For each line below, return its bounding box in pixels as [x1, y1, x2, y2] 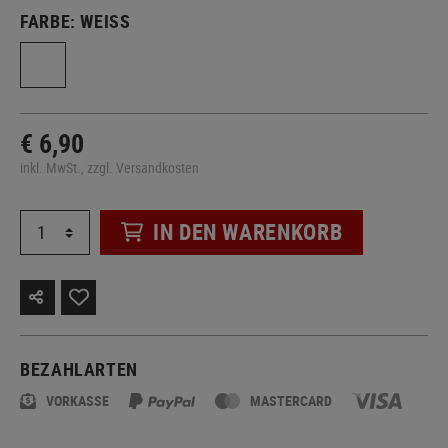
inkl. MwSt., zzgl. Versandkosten [20, 157, 199, 177]
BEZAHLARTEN [20, 356, 139, 381]
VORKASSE [46, 390, 109, 410]
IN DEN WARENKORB [153, 217, 343, 247]
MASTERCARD [250, 390, 333, 410]
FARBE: [20, 8, 81, 33]
